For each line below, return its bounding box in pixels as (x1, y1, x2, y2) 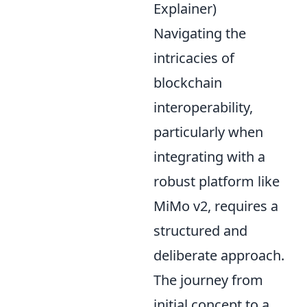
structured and (153, 221, 247, 240)
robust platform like (153, 171, 280, 191)
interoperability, (153, 97, 253, 116)
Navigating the (153, 23, 246, 42)
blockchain (153, 73, 222, 92)
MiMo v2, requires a (153, 196, 278, 215)
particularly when (153, 122, 263, 141)
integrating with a (153, 147, 265, 166)
